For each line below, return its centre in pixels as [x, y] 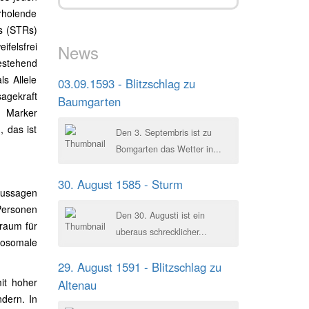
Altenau [77, 285]
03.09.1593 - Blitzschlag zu [126, 83]
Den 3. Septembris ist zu [163, 132]
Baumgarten [89, 101]
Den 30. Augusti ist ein [160, 215]
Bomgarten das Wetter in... [168, 149]
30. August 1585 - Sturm [120, 184]
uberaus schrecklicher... [161, 232]
